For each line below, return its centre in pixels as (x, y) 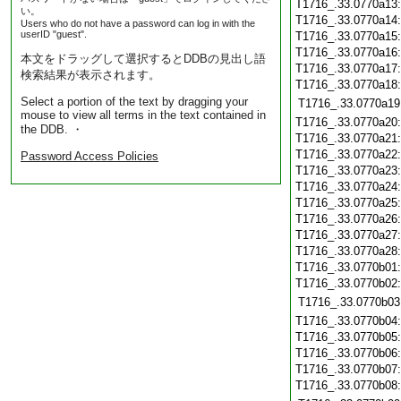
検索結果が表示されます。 (90, 75)
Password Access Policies (90, 156)
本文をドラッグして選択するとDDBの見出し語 (143, 59)
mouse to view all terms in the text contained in (143, 115)
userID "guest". (54, 34)
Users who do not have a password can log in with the (138, 23)
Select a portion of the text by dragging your (134, 102)
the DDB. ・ (52, 129)
